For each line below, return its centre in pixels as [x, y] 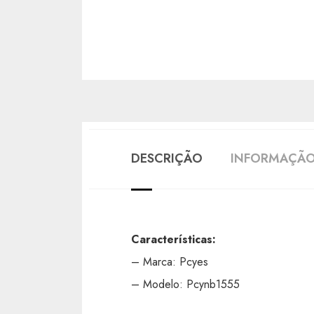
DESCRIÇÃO [167, 158]
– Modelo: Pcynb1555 [187, 284]
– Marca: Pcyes [170, 261]
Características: [173, 239]
